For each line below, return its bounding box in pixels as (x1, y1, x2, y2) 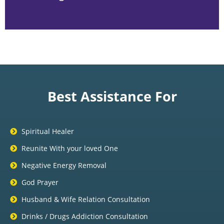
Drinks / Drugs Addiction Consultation (21, 211, 148, 221)
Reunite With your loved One (21, 143, 118, 153)
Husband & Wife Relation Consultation (21, 194, 150, 204)
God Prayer (21, 177, 58, 187)
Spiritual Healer (21, 126, 74, 136)
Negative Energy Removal (21, 160, 106, 170)
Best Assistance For (47, 87, 177, 106)
